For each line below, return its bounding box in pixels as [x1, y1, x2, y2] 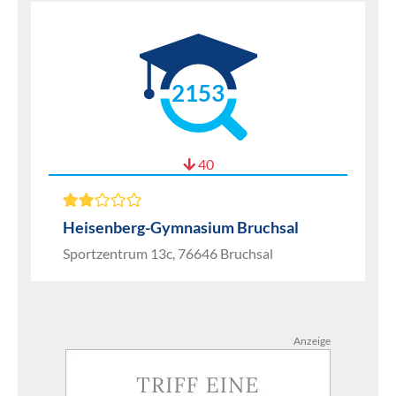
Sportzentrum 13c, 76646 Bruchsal [63, 245, 273, 262]
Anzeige [293, 334, 331, 347]
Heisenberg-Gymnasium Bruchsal [63, 217, 299, 237]
